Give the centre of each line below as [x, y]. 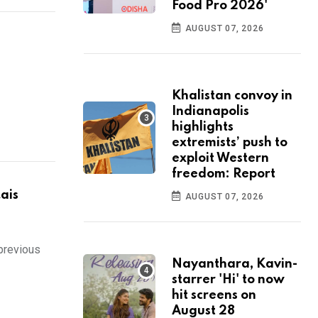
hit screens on [214, 296]
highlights [203, 127]
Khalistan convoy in [232, 96]
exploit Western [220, 159]
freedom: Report [224, 174]
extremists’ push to [230, 143]
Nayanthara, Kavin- [235, 264]
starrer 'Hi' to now [228, 280]
